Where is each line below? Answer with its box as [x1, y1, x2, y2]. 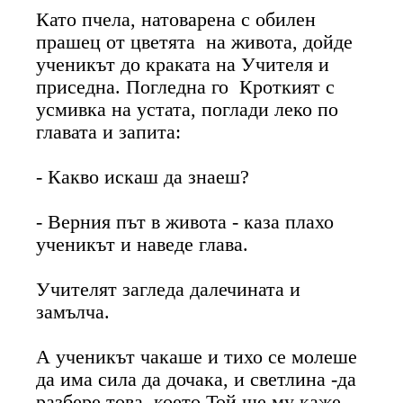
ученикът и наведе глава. [36, 233, 249, 255]
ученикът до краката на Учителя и [36, 53, 330, 76]
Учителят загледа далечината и [36, 278, 301, 300]
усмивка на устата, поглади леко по [36, 98, 339, 121]
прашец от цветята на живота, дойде [36, 31, 354, 53]
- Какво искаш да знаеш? [36, 166, 250, 188]
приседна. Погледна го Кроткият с [36, 76, 336, 98]
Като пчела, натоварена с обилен [36, 8, 317, 31]
